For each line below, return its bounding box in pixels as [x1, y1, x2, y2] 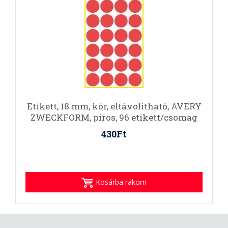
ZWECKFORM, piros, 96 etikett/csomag [31, 111, 197, 123]
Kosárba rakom [95, 177, 147, 187]
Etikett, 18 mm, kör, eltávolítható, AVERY [26, 100, 202, 112]
